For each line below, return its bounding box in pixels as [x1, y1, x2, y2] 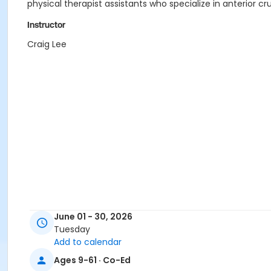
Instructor [27, 20, 65, 30]
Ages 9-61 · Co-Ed [54, 253, 131, 266]
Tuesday [54, 223, 90, 236]
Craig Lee [27, 38, 67, 50]
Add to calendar [54, 236, 122, 249]
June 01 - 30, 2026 [54, 211, 132, 223]
